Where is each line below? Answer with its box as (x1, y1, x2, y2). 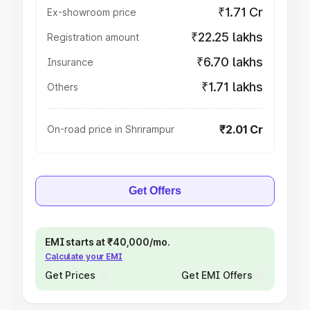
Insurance (47, 56, 93, 68)
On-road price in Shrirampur (47, 123, 174, 135)
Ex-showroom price (47, 6, 136, 18)
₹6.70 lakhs (196, 55, 263, 69)
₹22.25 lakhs (191, 30, 263, 44)
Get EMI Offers (181, 269, 253, 281)
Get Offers (129, 185, 181, 197)
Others (47, 81, 78, 93)
